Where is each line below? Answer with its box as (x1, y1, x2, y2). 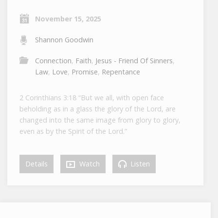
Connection (35, 55, 72, 65)
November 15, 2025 (35, 14, 102, 23)
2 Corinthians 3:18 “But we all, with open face (19, 92, 164, 102)
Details (25, 159, 48, 168)
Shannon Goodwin (35, 35, 94, 44)
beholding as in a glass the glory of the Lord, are (19, 104, 176, 113)
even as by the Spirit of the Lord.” (19, 126, 127, 136)
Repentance (102, 67, 141, 76)
